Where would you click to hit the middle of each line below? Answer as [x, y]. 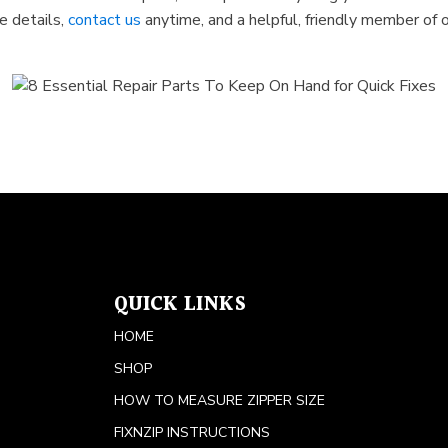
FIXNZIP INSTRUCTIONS [191, 433]
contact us [104, 20]
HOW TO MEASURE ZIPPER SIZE [219, 401]
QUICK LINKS [179, 305]
